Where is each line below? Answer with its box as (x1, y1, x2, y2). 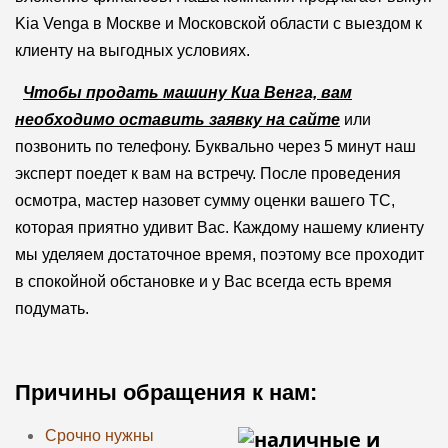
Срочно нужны (44, 426, 154, 444)
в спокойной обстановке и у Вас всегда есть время (14, 272, 392, 290)
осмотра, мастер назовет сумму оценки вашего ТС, (14, 191, 395, 209)
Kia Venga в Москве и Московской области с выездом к (14, 14, 422, 32)
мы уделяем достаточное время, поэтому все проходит (14, 245, 424, 263)
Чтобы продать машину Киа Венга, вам (22, 83, 352, 101)
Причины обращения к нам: (14, 379, 317, 405)
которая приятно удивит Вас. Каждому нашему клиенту (14, 218, 424, 236)
